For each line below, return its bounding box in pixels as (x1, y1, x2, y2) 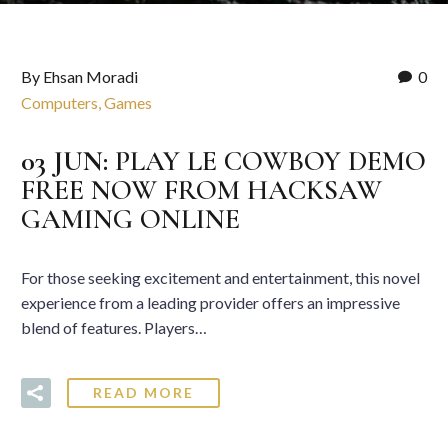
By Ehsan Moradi (21, 67, 138, 86)
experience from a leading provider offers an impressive (21, 293, 400, 313)
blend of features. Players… (21, 318, 207, 338)
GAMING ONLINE (21, 201, 240, 236)
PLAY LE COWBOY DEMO (115, 143, 426, 178)
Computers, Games (21, 93, 152, 112)
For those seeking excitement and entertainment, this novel (21, 268, 420, 288)
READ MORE (93, 383, 194, 401)
